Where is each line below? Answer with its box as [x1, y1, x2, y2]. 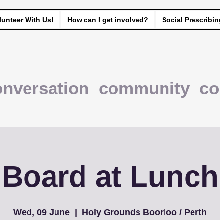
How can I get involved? [67, 16, 149, 24]
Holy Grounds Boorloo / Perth [82, 207, 207, 217]
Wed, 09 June [13, 207, 70, 217]
